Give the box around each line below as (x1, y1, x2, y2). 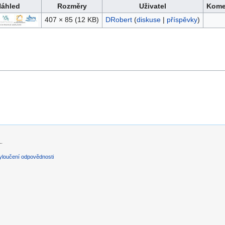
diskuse (136, 16, 161, 24)
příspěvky (166, 16, 197, 24)
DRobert (105, 16, 132, 24)
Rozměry (57, 2, 87, 11)
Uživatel (139, 2, 166, 11)
